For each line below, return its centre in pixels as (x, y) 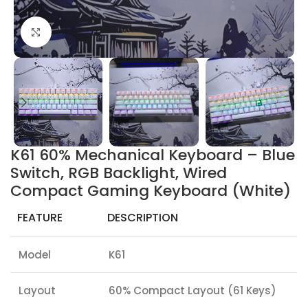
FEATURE (40, 218)
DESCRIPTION (143, 218)
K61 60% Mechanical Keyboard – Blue (153, 155)
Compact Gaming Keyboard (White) (151, 191)
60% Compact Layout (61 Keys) (192, 291)
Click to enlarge (90, 32)
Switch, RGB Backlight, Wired (119, 173)
